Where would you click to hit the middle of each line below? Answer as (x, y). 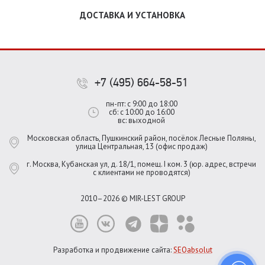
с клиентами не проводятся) (141, 172)
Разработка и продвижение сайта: (113, 250)
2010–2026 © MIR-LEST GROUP (132, 198)
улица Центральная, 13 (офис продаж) (141, 146)
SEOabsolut (193, 250)
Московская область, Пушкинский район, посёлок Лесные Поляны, (141, 138)
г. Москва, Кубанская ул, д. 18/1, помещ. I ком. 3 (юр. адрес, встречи (141, 164)
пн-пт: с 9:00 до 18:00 (141, 104)
